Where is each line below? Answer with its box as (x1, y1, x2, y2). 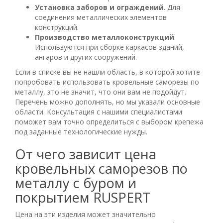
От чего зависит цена (15, 144, 156, 163)
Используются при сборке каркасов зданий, (35, 42, 184, 52)
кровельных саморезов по (15, 159, 188, 178)
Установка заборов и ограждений (35, 2, 164, 12)
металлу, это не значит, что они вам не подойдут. (15, 87, 186, 97)
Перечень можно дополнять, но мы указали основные (15, 97, 200, 107)
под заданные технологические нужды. (15, 126, 147, 136)
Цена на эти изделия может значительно (15, 209, 156, 219)
